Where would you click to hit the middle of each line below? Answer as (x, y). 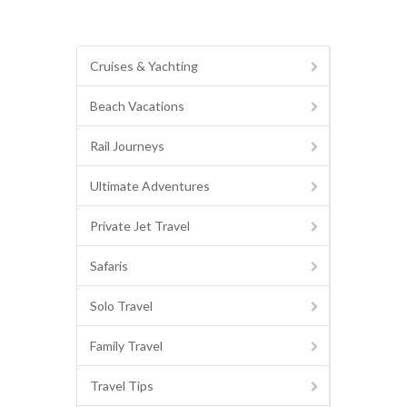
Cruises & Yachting (144, 65)
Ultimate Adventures (150, 185)
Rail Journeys (127, 145)
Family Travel (126, 345)
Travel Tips (122, 385)
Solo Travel (121, 305)
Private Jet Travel (140, 225)
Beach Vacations (137, 105)
